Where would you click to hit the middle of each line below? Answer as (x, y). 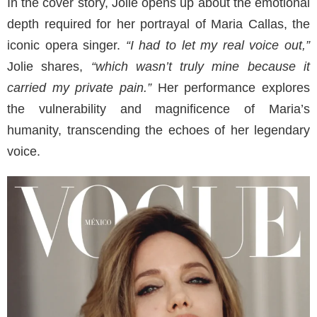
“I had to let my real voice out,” (218, 46)
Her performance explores (231, 88)
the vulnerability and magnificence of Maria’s (158, 109)
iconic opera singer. (67, 46)
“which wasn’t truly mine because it (197, 67)
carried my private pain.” (79, 88)
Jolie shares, (45, 67)
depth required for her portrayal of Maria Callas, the (158, 24)
